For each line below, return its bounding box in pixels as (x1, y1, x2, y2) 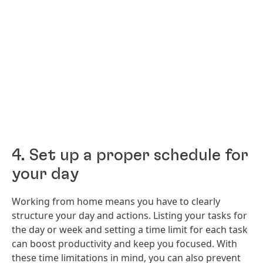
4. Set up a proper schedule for (12, 147, 248, 164)
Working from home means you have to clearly (12, 194, 220, 208)
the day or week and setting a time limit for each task (12, 222, 248, 236)
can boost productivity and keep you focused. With (12, 237, 237, 250)
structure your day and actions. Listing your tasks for (12, 208, 247, 222)
